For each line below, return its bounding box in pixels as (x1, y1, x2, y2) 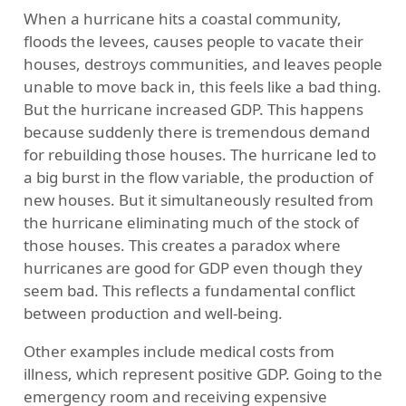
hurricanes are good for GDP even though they (23, 257, 362, 279)
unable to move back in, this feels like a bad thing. (23, 76, 382, 98)
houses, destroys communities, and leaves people (23, 53, 382, 75)
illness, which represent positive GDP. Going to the (23, 363, 382, 385)
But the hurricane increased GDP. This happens (23, 99, 363, 121)
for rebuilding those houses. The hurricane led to (23, 144, 376, 166)
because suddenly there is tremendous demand (23, 121, 370, 143)
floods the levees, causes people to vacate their (23, 31, 363, 53)
